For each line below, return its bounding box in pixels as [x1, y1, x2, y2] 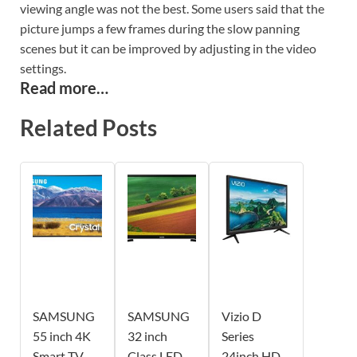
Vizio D [222, 308, 262, 324]
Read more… [20, 78, 108, 98]
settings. [20, 61, 66, 76]
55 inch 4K [33, 328, 91, 344]
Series [222, 328, 255, 344]
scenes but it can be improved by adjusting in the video [20, 41, 316, 57]
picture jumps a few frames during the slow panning [20, 21, 300, 37]
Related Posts [20, 114, 157, 142]
